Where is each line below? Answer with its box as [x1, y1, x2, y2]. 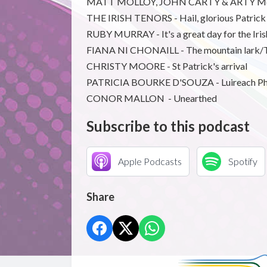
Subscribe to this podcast [86, 117, 250, 135]
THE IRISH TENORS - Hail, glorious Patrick [86, 11, 266, 23]
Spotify [228, 155, 257, 167]
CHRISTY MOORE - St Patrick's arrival [86, 60, 247, 72]
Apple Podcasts [117, 155, 182, 167]
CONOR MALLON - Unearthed [86, 92, 217, 104]
